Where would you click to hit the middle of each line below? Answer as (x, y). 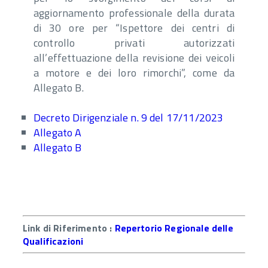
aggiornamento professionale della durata (134, 13)
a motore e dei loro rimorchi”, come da (134, 73)
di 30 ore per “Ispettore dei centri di (134, 28)
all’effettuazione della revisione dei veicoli (134, 58)
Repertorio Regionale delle (174, 228)
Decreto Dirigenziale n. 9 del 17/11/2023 (129, 118)
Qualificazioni (53, 241)
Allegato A (59, 133)
